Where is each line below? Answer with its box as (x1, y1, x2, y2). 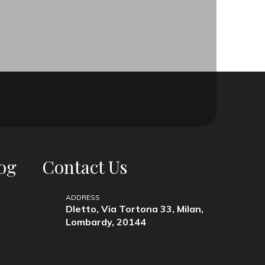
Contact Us (41, 154, 127, 179)
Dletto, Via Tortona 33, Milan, (66, 202, 204, 215)
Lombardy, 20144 (66, 215, 147, 228)
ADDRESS (66, 192, 101, 202)
